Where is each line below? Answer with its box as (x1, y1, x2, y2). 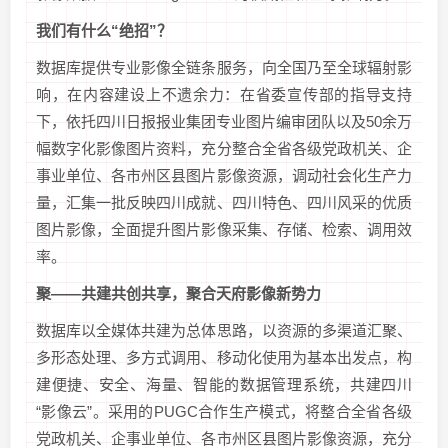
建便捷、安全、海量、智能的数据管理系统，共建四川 (36, 376, 412, 394)
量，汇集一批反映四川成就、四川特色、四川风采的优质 (36, 194, 412, 212)
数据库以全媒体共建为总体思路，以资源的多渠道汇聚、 (36, 322, 412, 340)
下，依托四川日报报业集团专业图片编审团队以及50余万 (36, 113, 412, 131)
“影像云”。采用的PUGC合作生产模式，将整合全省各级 (36, 403, 412, 421)
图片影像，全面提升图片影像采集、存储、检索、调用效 (36, 221, 412, 239)
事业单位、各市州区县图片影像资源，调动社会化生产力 (36, 167, 412, 185)
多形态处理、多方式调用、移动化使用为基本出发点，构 (36, 349, 412, 367)
